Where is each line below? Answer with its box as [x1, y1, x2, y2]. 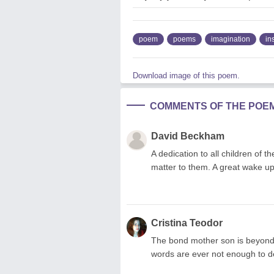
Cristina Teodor [151, 217, 223, 228]
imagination [211, 34, 250, 43]
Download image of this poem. [133, 70, 240, 80]
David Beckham [151, 130, 224, 141]
